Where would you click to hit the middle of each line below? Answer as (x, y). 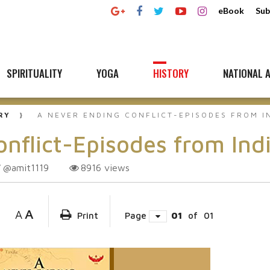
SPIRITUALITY (34, 73)
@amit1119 (26, 168)
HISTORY (171, 73)
